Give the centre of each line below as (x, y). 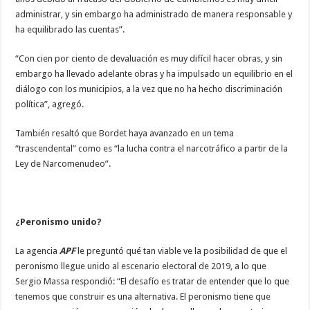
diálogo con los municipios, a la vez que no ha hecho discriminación (149, 89)
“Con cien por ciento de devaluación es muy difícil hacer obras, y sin (149, 58)
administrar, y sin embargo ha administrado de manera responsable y (154, 14)
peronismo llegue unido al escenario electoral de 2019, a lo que (141, 266)
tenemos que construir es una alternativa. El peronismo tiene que (143, 296)
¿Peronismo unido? (59, 221)
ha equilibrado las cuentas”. (70, 29)
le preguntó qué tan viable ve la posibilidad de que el (182, 250)
